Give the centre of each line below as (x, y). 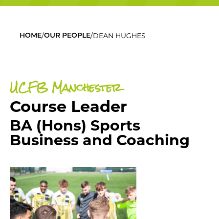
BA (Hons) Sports (75, 125)
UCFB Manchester (66, 87)
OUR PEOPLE (67, 36)
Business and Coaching (100, 140)
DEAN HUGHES (119, 36)
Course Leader (68, 106)
